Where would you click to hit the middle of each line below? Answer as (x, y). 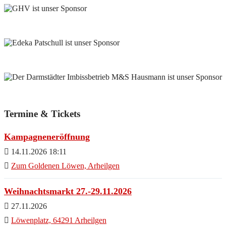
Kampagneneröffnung (47, 136)
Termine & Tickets (42, 114)
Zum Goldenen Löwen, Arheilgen (65, 165)
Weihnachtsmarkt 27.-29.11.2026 (68, 191)
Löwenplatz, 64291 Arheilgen (59, 220)
